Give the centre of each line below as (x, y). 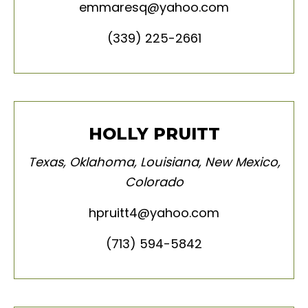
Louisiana (169, 162)
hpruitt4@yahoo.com (154, 213)
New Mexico (241, 162)
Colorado (154, 182)
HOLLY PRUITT (154, 134)
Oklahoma (101, 162)
